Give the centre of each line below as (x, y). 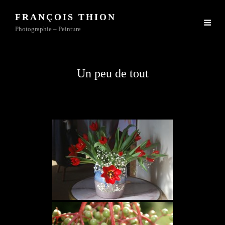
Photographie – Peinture (48, 29)
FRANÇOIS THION (66, 17)
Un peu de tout (113, 73)
